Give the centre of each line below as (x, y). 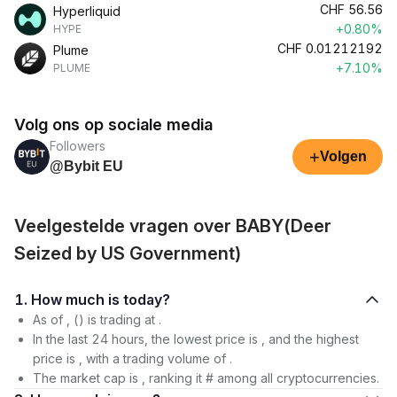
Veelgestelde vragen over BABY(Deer (173, 226)
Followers (78, 146)
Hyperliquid (87, 11)
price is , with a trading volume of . (132, 358)
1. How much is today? (147, 300)
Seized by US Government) (128, 253)
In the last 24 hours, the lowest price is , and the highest (196, 339)
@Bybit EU (86, 166)
